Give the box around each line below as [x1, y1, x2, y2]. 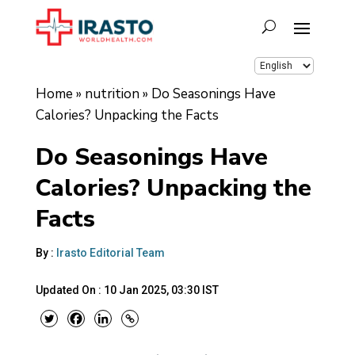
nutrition [84, 84, 139, 103]
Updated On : [35, 283, 104, 296]
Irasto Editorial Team [55, 246, 165, 259]
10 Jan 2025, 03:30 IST [103, 283, 219, 296]
